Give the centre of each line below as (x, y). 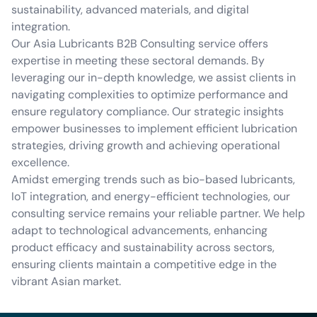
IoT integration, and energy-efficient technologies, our (151, 196)
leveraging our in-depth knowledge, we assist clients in (154, 77)
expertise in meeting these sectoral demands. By (138, 60)
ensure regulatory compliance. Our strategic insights (148, 111)
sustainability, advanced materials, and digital (130, 10)
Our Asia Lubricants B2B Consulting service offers (140, 44)
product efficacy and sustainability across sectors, (143, 247)
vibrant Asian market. (66, 281)
